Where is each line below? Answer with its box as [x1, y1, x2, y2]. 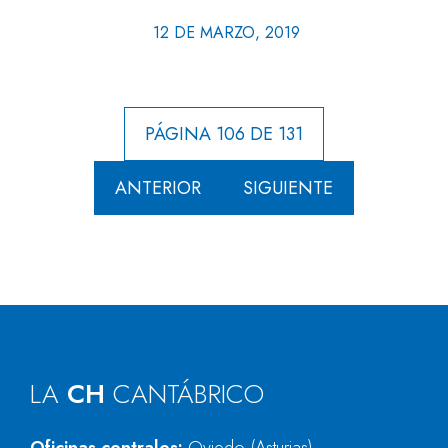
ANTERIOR [115, 175, 201, 201]
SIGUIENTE [243, 175, 333, 201]
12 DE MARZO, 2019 [152, 21, 300, 44]
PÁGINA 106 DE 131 [145, 121, 303, 147]
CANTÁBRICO [113, 375, 264, 413]
